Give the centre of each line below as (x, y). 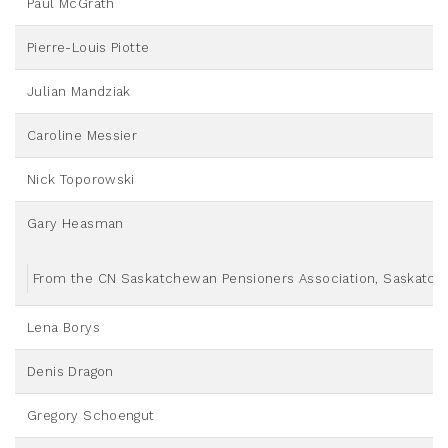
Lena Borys (63, 328)
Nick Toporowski (81, 180)
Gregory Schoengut (91, 416)
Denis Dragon (70, 372)
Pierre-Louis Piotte (88, 48)
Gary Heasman (75, 224)
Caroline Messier (82, 136)
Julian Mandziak (79, 92)
